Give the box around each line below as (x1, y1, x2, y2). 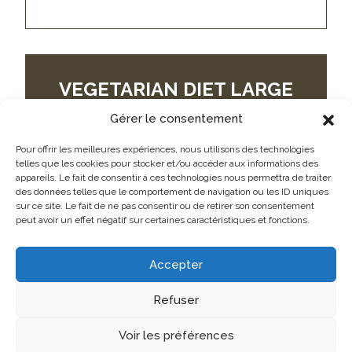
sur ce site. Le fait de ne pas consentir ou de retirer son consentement (16, 200, 314, 211)
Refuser (153, 292, 199, 307)
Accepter (149, 257, 203, 272)
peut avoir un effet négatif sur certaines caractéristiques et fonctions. (16, 214, 310, 225)
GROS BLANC (133, 125, 219, 141)
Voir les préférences (118, 328, 234, 343)
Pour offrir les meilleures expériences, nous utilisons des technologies (16, 144, 314, 155)
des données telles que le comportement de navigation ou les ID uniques (16, 186, 328, 197)
